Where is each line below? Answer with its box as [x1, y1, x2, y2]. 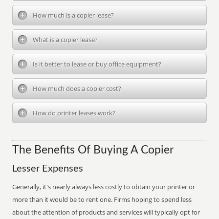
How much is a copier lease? [33, 11, 114, 20]
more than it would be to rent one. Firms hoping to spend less [12, 195, 192, 204]
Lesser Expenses [12, 164, 84, 174]
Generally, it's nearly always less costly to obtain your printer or [12, 182, 196, 191]
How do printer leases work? [33, 109, 116, 117]
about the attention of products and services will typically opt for [12, 208, 200, 217]
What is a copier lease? [33, 35, 98, 44]
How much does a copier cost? [33, 84, 122, 93]
